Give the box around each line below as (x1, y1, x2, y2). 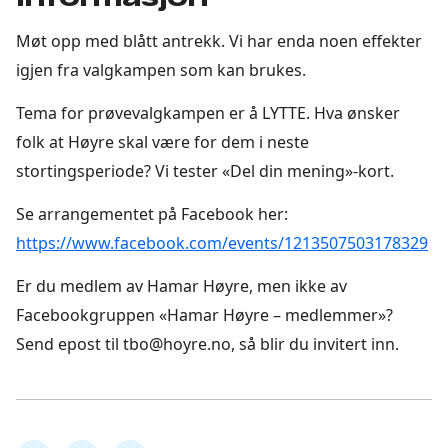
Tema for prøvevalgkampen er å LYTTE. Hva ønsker (16, 101, 400, 124)
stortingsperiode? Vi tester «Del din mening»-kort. (16, 159, 394, 182)
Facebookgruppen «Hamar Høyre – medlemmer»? (16, 303, 393, 326)
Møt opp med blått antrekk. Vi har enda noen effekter (16, 29, 422, 52)
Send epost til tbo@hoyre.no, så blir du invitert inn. (16, 332, 399, 355)
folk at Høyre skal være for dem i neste (16, 130, 309, 153)
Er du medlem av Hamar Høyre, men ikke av (16, 274, 347, 297)
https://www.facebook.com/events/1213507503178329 (16, 231, 428, 254)
